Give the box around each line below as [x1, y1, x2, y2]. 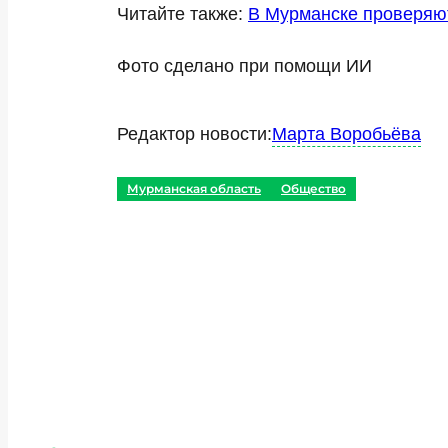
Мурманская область [127, 181, 261, 196]
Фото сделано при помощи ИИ [117, 56, 372, 76]
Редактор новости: [117, 124, 272, 144]
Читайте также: [117, 4, 248, 24]
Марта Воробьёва [272, 124, 421, 144]
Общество [281, 181, 346, 196]
